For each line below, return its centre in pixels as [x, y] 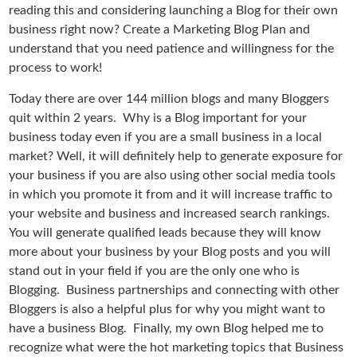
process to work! [56, 68]
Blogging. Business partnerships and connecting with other [175, 290]
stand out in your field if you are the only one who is [155, 271]
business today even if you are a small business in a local [166, 137]
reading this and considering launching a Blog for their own [174, 10]
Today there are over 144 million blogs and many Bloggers [169, 99]
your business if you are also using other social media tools [173, 175]
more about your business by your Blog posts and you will [170, 252]
